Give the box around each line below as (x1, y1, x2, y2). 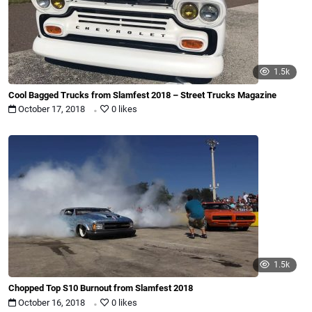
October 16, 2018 (16, 297, 87, 308)
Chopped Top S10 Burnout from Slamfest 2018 (8, 283, 193, 294)
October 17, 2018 (16, 104, 87, 115)
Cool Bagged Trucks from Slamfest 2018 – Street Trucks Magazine (8, 89, 276, 100)
